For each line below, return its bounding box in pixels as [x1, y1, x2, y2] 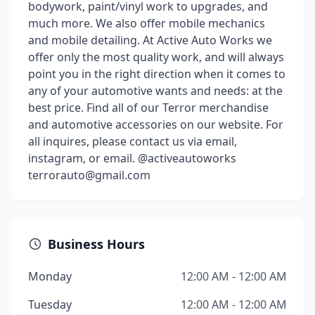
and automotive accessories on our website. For [28, 117, 283, 132]
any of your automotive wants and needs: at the [28, 83, 283, 98]
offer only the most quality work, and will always [28, 49, 284, 65]
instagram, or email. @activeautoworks [28, 150, 236, 166]
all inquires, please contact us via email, [28, 134, 237, 149]
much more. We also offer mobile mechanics [28, 15, 265, 31]
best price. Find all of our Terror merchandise [28, 100, 269, 115]
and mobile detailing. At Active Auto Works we [28, 32, 272, 48]
